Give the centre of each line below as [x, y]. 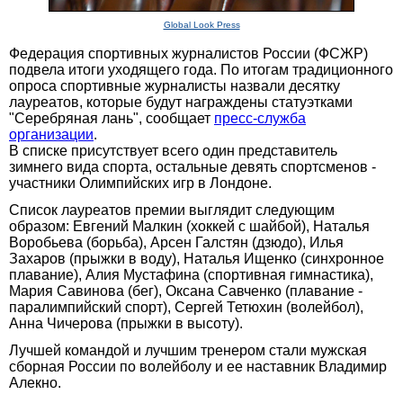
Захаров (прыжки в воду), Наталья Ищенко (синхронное [197, 258]
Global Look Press [201, 24]
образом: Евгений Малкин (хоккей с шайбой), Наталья [189, 226]
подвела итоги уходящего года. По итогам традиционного [201, 69]
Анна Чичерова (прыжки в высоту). [126, 323]
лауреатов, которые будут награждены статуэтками [181, 102]
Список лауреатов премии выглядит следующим [172, 210]
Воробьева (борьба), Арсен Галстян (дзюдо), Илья [176, 242]
